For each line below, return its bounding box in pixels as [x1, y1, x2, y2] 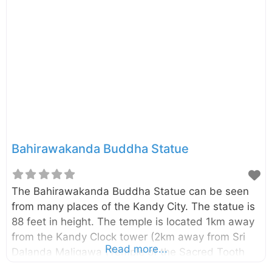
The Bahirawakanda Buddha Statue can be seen [12, 185, 249, 198]
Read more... [104, 243, 168, 256]
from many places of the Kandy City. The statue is [12, 200, 255, 213]
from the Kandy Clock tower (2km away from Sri [12, 231, 245, 243]
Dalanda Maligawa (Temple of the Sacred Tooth [12, 246, 245, 259]
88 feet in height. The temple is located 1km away [12, 216, 254, 228]
